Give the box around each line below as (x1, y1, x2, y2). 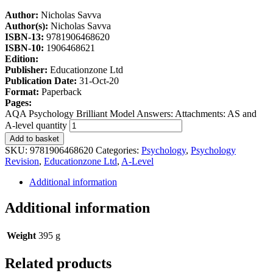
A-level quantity (5, 119, 67, 130)
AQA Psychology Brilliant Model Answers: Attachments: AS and (5, 108, 257, 119)
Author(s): (5, 20, 51, 31)
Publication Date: (5, 75, 79, 86)
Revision (5, 155, 39, 166)
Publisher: (5, 64, 50, 75)
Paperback (41, 86, 82, 97)
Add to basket (10, 133, 59, 143)
